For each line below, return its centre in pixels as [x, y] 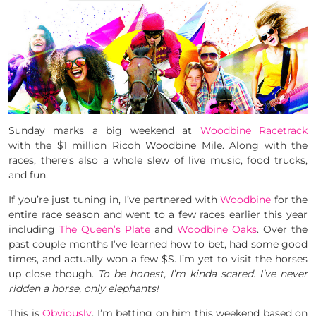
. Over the [282, 229]
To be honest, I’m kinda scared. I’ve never [203, 273]
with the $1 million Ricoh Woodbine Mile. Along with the [158, 145]
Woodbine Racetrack [254, 130]
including [34, 229]
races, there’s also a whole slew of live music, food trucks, [158, 160]
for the [289, 199]
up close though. [53, 273]
